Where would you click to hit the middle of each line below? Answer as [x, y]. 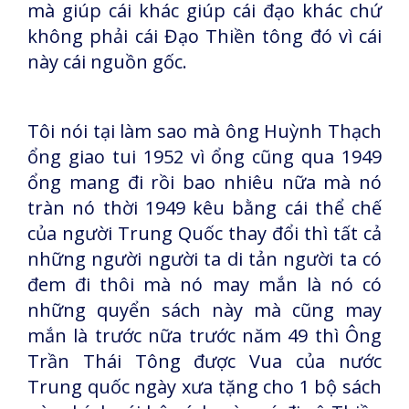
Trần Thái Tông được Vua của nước [204, 361]
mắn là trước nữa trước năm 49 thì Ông [204, 336]
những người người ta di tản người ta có [204, 259]
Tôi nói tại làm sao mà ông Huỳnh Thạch [204, 131]
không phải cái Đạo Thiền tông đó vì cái [204, 36]
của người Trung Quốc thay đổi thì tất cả [204, 233]
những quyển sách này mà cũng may [204, 310]
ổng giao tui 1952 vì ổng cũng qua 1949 [204, 157]
